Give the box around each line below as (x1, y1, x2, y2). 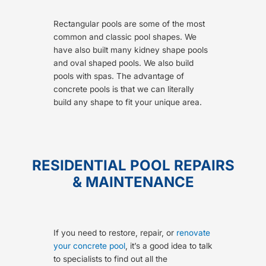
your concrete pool (53, 240, 125, 251)
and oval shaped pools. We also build (53, 58, 194, 68)
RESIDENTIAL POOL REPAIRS (31, 156, 235, 174)
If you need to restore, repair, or (53, 227, 176, 237)
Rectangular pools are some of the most (53, 18, 205, 28)
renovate (176, 227, 210, 237)
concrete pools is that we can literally (53, 84, 194, 94)
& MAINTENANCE (72, 173, 194, 191)
